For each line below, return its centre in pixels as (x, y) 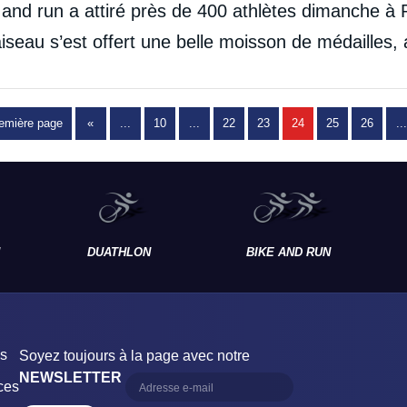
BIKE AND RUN (288, 252)
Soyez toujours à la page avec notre (134, 356)
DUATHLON (119, 252)
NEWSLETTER (70, 377)
